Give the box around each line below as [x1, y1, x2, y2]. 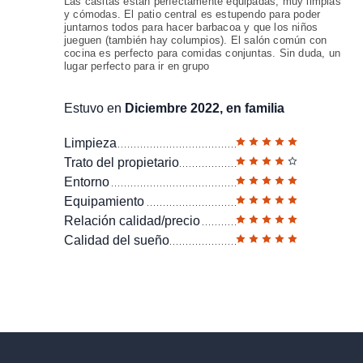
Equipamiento [64, 194, 144, 208]
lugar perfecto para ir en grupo [64, 60, 210, 72]
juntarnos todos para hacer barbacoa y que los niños [64, 21, 318, 33]
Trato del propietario [64, 156, 179, 169]
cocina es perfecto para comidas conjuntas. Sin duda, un [64, 47, 341, 59]
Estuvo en [64, 101, 125, 115]
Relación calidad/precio [64, 214, 200, 228]
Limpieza [64, 136, 117, 150]
